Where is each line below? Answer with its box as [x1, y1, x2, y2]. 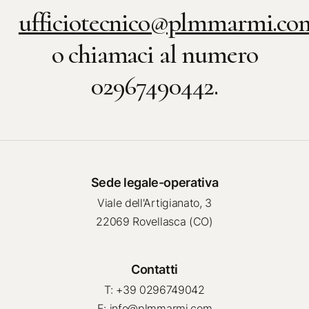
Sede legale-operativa [90, 174, 219, 190]
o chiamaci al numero [51, 39, 258, 71]
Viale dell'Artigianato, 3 [97, 195, 212, 210]
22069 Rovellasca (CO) [96, 214, 213, 228]
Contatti [130, 261, 179, 277]
